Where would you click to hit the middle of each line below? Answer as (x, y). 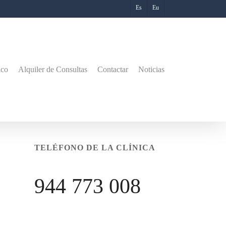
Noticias (151, 69)
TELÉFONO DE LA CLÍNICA (95, 148)
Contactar (113, 69)
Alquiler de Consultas (53, 69)
